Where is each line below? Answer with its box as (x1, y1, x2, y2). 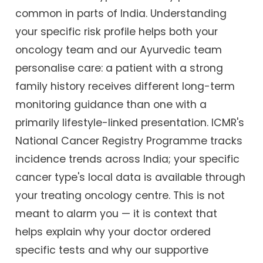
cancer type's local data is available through (15, 170, 246, 184)
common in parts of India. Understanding (15, 6, 227, 21)
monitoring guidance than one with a (15, 97, 207, 112)
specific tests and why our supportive (15, 242, 209, 257)
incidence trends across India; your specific (15, 151, 240, 166)
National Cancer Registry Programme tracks (15, 133, 243, 148)
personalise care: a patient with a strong (15, 60, 224, 75)
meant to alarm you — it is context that (15, 206, 218, 221)
